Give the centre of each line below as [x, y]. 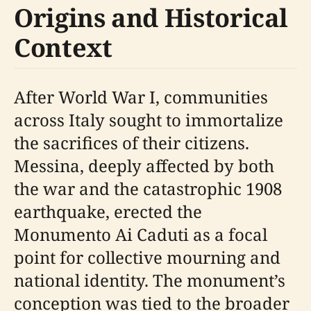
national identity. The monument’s [150, 280]
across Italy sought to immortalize [149, 120]
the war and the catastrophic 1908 [148, 188]
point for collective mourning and [147, 257]
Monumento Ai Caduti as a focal [141, 234]
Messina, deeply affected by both [144, 166]
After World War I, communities [141, 97]
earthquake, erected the [108, 211]
